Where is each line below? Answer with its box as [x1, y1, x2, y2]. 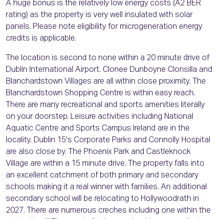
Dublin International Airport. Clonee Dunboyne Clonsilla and [6, 66, 212, 74]
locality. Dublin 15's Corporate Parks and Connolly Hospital [6, 136, 210, 145]
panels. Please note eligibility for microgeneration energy [6, 23, 202, 31]
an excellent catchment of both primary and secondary [6, 172, 198, 180]
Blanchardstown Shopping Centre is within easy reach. [6, 89, 195, 98]
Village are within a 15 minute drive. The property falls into [6, 160, 204, 168]
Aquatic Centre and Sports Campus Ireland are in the [6, 125, 190, 133]
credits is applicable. [6, 35, 76, 43]
